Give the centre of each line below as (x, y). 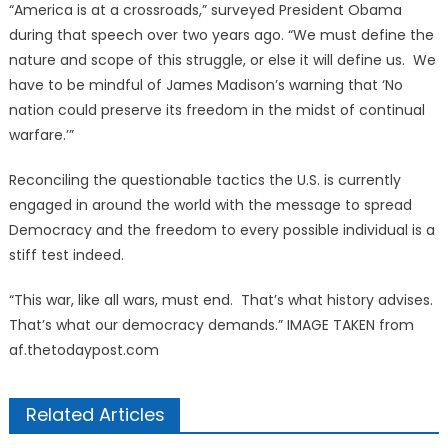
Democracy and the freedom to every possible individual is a (221, 230)
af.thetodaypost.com (83, 350)
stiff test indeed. (66, 255)
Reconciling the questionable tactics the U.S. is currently (204, 180)
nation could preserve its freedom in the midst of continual (216, 110)
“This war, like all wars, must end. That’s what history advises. (222, 300)
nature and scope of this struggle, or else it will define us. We (222, 60)
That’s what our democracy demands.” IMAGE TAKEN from (211, 325)
